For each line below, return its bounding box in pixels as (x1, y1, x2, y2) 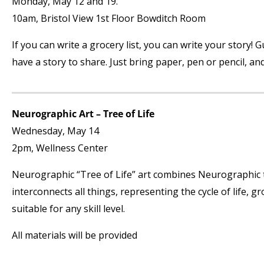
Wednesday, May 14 (12, 124, 101, 137)
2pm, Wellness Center (12, 141, 108, 154)
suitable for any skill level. (12, 202, 125, 215)
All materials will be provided (12, 229, 137, 242)
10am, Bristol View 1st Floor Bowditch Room (12, 12, 206, 25)
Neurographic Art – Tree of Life (12, 107, 154, 120)
